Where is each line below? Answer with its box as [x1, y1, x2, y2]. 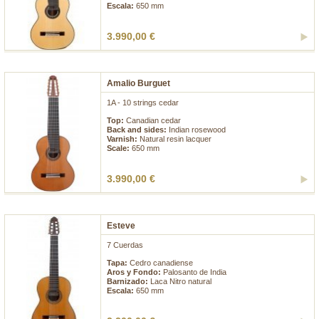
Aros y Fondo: [107, 268, 163, 277]
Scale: [107, 144, 132, 153]
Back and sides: [107, 125, 169, 135]
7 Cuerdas [107, 241, 143, 250]
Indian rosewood [169, 125, 226, 135]
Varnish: [107, 135, 140, 144]
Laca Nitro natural [150, 277, 211, 286]
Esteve [107, 221, 135, 231]
